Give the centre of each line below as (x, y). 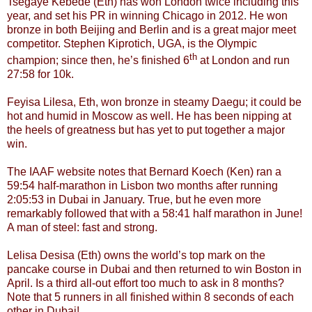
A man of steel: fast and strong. (82, 228)
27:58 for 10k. (40, 75)
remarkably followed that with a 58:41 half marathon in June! (155, 214)
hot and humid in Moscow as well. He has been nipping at (149, 116)
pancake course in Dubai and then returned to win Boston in (154, 270)
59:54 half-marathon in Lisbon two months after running (142, 186)
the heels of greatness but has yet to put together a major (146, 130)
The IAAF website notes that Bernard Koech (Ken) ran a (144, 172)
